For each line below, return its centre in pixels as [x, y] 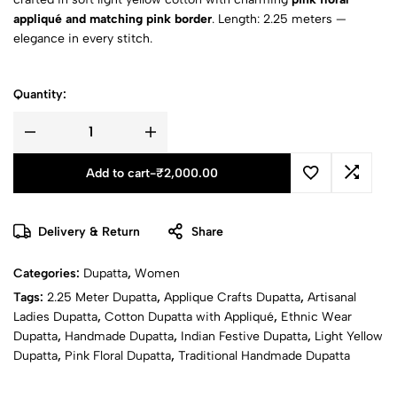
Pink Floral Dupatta [118, 355]
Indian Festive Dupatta [244, 336]
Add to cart [118, 173]
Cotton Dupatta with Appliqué [189, 316]
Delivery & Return [89, 231]
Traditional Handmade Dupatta [264, 355]
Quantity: [40, 94]
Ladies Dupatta [55, 316]
